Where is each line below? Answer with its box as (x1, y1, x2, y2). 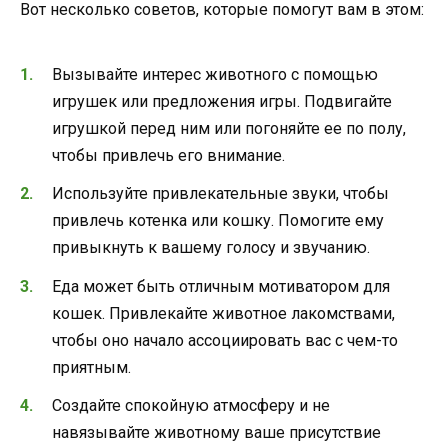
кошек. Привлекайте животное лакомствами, (52, 303, 395, 323)
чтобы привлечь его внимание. (52, 146, 285, 166)
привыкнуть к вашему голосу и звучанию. (52, 238, 370, 258)
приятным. (52, 357, 131, 377)
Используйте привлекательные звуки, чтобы (52, 184, 389, 204)
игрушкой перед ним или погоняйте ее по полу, (52, 119, 406, 139)
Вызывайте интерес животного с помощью (52, 65, 378, 85)
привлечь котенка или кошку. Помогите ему (52, 211, 384, 231)
